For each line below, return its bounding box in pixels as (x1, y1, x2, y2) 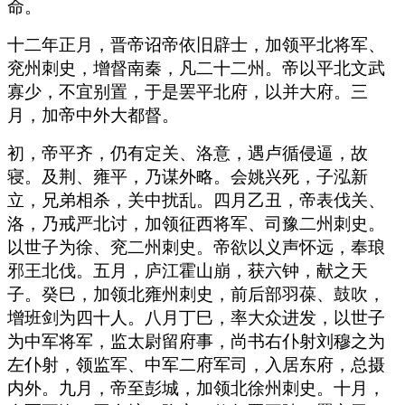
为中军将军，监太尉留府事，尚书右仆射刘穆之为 (7, 331, 385, 351)
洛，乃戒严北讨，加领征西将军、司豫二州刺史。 (7, 213, 385, 233)
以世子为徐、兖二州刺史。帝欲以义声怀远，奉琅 (7, 237, 385, 257)
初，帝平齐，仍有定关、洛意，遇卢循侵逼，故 (7, 143, 368, 163)
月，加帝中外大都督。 (7, 105, 179, 125)
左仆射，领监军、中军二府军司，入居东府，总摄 (7, 354, 385, 374)
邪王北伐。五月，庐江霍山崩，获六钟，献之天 (7, 260, 368, 280)
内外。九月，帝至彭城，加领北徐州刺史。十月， (7, 378, 385, 398)
